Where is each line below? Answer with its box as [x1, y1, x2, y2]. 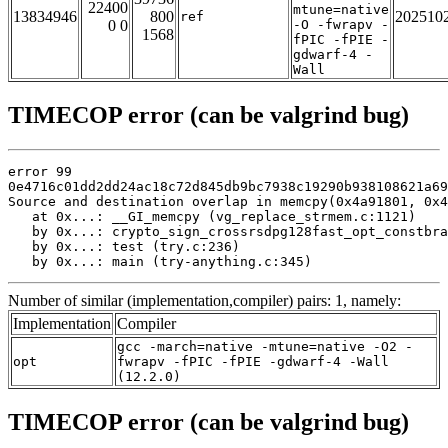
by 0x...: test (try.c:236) [8, 239, 240, 255]
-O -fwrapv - [293, 17, 389, 33]
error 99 [8, 164, 72, 180]
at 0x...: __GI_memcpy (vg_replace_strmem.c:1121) [8, 209, 416, 225]
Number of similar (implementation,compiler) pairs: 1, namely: [8, 292, 401, 310]
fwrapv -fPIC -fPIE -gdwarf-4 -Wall [117, 354, 389, 370]
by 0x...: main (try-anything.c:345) [8, 254, 312, 270]
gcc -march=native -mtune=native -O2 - [117, 339, 413, 355]
